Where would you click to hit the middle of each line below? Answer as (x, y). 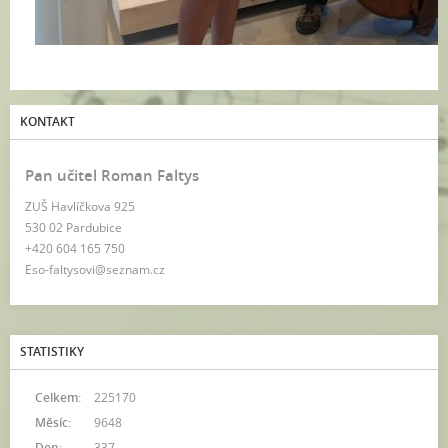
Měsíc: (53, 422)
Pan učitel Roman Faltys (112, 175)
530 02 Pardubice (73, 227)
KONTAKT (47, 121)
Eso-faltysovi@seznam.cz (95, 269)
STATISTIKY (52, 351)
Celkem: (58, 397)
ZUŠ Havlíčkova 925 (80, 206)
